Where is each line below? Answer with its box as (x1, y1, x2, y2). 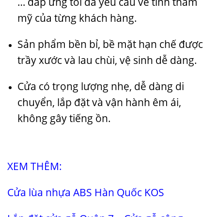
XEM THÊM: (7, 159, 62, 173)
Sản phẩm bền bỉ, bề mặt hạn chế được (17, 37, 203, 51)
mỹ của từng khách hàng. (17, 11, 137, 25)
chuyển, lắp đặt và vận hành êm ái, (17, 95, 181, 109)
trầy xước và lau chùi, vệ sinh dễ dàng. (17, 53, 197, 67)
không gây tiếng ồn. (17, 111, 111, 125)
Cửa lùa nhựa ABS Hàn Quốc (7, 186, 142, 200)
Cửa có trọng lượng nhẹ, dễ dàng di (17, 79, 184, 93)
